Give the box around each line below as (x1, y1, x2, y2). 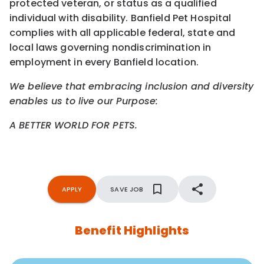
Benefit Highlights (74, 222, 190, 239)
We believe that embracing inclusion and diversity (9, 79, 254, 93)
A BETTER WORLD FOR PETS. (9, 118, 138, 132)
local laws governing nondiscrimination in (9, 40, 212, 54)
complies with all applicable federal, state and (9, 25, 236, 39)
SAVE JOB (110, 184, 143, 194)
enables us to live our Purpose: (9, 94, 161, 108)
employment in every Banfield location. (9, 55, 199, 69)
